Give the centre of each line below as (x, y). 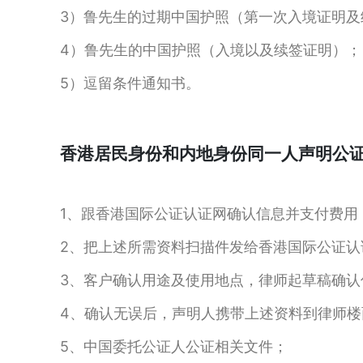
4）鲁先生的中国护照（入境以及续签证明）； (211, 50)
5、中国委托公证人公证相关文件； (174, 347)
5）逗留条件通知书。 (130, 83)
